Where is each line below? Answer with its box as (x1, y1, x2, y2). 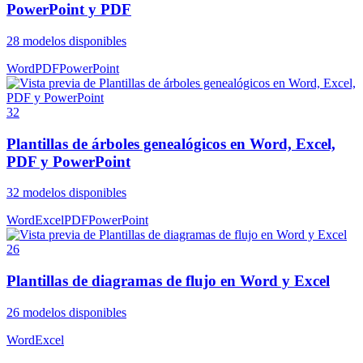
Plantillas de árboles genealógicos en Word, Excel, (6, 135, 335, 152)
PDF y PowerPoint (6, 152, 130, 170)
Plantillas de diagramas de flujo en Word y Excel (6, 272, 330, 290)
